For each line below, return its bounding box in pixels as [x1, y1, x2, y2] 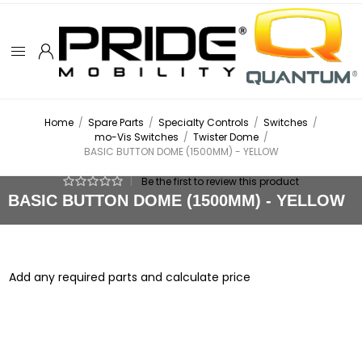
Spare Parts [88, 116, 144, 130]
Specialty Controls [158, 116, 249, 130]
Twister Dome [192, 130, 259, 145]
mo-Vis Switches [94, 130, 179, 145]
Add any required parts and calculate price [9, 269, 251, 286]
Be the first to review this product [141, 175, 299, 189]
